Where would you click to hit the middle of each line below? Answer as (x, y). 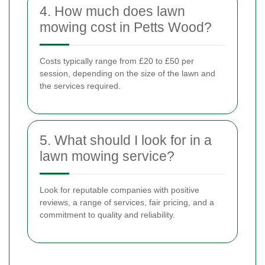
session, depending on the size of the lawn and (127, 73)
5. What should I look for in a (126, 140)
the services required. (80, 85)
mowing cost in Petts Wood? (126, 27)
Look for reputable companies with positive (119, 190)
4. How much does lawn (112, 11)
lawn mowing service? (107, 156)
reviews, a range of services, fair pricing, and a (127, 202)
